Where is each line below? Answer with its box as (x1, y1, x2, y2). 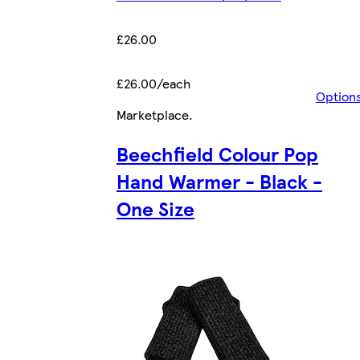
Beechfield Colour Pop (117, 139, 318, 167)
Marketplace (117, 105, 189, 125)
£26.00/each (117, 74, 190, 93)
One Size (117, 194, 194, 222)
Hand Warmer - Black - (117, 166, 322, 194)
